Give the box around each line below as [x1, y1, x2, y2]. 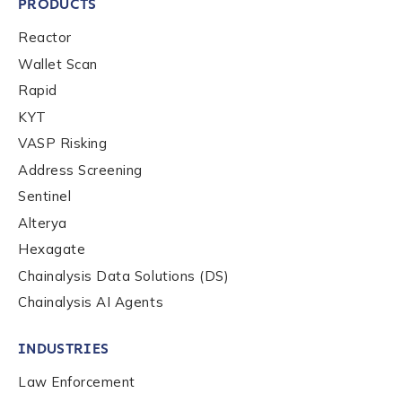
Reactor [18, 29, 72, 46]
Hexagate [18, 240, 86, 258]
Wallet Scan [18, 55, 98, 73]
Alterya [18, 214, 67, 232]
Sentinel [18, 188, 72, 205]
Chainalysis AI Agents [18, 293, 164, 310]
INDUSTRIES [18, 340, 109, 357]
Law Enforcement [18, 373, 135, 390]
